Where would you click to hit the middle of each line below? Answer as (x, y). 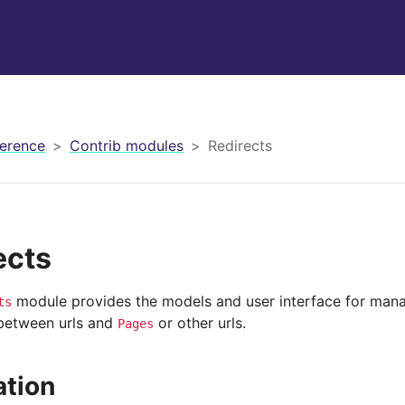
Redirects (240, 145)
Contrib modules (127, 145)
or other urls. (200, 323)
